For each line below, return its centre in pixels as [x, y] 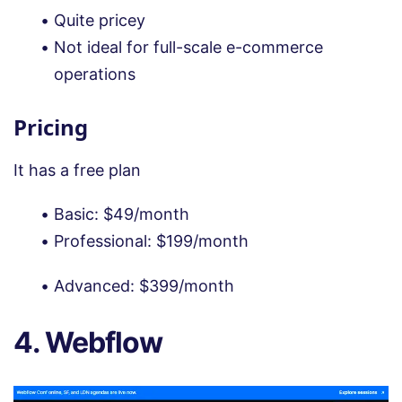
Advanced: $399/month [144, 285]
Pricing [51, 127]
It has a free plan [77, 170]
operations [97, 74]
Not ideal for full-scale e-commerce [188, 47]
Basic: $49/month [122, 214]
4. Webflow [88, 342]
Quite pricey [100, 20]
